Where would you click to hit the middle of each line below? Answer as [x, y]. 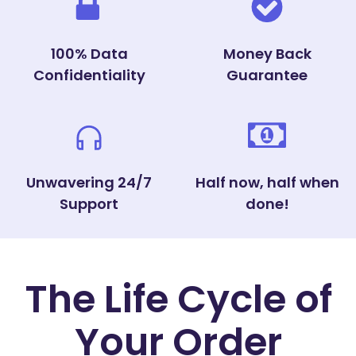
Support [89, 204]
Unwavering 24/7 [89, 182]
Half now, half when [267, 182]
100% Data [89, 54]
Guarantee [267, 75]
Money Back [267, 54]
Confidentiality [89, 75]
